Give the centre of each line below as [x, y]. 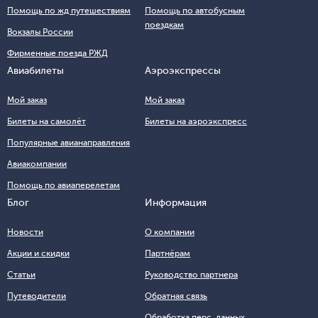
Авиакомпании [37, 164]
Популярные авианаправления [68, 142]
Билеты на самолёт [46, 121]
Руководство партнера [191, 274]
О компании [170, 232]
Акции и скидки [38, 253]
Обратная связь [176, 296]
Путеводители [37, 296]
